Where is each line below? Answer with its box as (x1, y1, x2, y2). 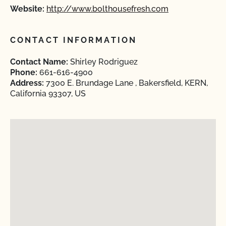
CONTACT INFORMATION (10, 35, 137, 45)
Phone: (10, 68, 37, 77)
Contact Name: (10, 57, 68, 67)
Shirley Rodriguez (68, 57, 138, 67)
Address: (10, 78, 44, 88)
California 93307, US (10, 89, 86, 98)
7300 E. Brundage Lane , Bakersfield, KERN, (44, 78, 208, 88)
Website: (10, 4, 44, 14)
